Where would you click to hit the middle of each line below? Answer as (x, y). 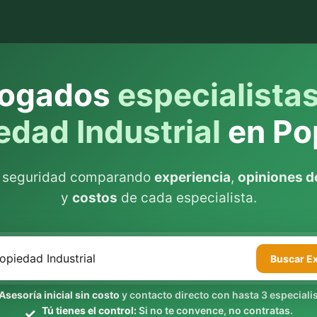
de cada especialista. (187, 198)
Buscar (288, 258)
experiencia (192, 177)
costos (94, 198)
